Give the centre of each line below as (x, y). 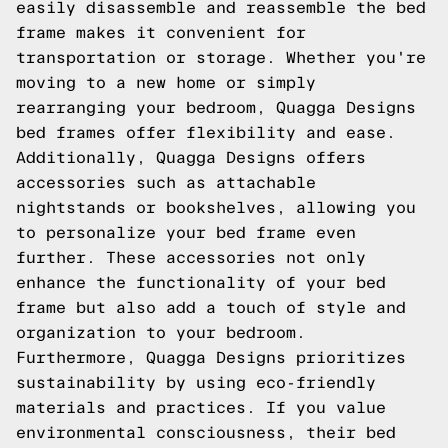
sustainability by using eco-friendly (196, 382)
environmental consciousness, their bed (206, 432)
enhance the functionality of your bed (201, 282)
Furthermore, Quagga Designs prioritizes (211, 357)
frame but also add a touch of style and (211, 307)
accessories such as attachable (166, 182)
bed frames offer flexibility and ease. (206, 132)
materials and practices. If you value (201, 407)
